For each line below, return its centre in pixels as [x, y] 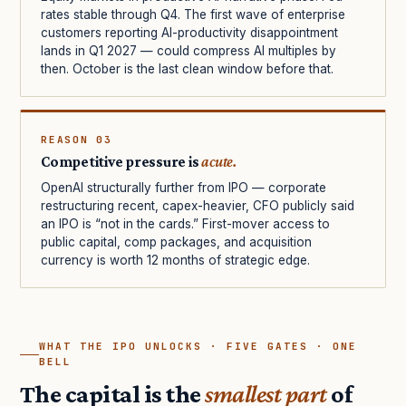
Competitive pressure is [121, 162]
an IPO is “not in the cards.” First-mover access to [185, 224]
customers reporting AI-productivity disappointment [189, 33]
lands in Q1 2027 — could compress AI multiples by [188, 51]
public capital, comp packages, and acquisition [176, 242]
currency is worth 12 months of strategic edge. [175, 261]
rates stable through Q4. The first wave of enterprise [193, 15]
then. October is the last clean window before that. [187, 69]
